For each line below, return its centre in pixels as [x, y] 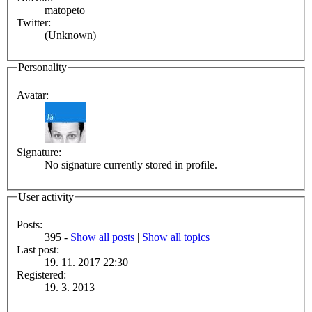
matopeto [65, 10]
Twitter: [34, 23]
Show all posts [102, 237]
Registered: [41, 274]
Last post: [38, 249]
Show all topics [176, 237]
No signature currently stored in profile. [131, 165]
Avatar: [33, 95]
